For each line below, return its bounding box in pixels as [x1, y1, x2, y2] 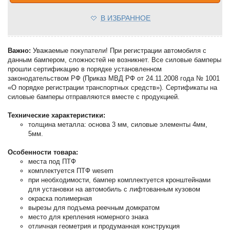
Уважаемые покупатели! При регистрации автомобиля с [31, 47, 207, 55]
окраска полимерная [28, 195, 92, 203]
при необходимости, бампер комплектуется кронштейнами [28, 176, 211, 184]
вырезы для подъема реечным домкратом [28, 204, 160, 212]
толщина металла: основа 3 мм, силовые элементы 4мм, [28, 121, 208, 129]
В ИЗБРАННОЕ [100, 14, 150, 23]
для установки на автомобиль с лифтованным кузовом [28, 185, 201, 194]
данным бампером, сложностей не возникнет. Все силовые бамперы [8, 56, 222, 64]
